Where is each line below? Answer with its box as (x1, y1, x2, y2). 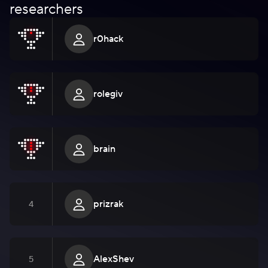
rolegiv (93, 88, 123, 100)
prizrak (93, 198, 123, 210)
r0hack (93, 33, 123, 45)
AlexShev (93, 253, 134, 265)
